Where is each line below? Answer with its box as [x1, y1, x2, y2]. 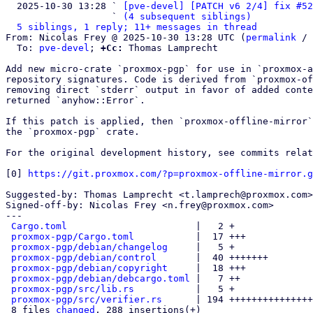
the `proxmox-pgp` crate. [6, 126, 140, 137]
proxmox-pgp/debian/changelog [11, 242, 168, 252]
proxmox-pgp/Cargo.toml [11, 231, 134, 242]
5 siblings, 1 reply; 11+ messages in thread [17, 22, 257, 32]
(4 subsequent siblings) [123, 11, 252, 22]
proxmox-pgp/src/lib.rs [11, 284, 134, 294]
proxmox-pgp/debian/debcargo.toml [11, 273, 190, 284]
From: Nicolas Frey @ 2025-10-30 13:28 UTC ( [6, 32, 246, 43]
